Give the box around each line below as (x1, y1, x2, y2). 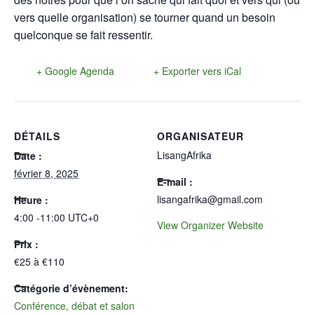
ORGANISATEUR (157, 128, 244, 143)
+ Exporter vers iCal (153, 64, 241, 78)
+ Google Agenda (36, 64, 114, 78)
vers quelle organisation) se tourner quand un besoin (14, 9, 275, 26)
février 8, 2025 (14, 165, 78, 180)
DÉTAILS (14, 128, 60, 143)
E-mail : (157, 174, 193, 189)
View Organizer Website (157, 217, 264, 232)
